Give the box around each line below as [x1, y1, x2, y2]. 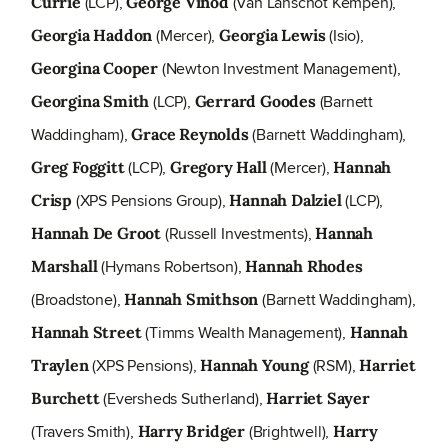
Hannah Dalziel [229, 190, 342, 211]
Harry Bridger [137, 421, 246, 442]
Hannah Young [200, 355, 309, 376]
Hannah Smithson [124, 289, 259, 310]
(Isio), [325, 24, 364, 48]
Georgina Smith [31, 91, 150, 112]
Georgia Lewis [219, 25, 326, 46]
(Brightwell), [245, 420, 334, 444]
